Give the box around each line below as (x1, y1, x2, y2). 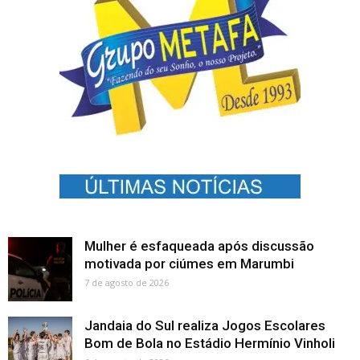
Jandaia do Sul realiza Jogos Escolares (84, 317, 325, 333)
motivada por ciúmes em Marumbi (84, 256, 294, 272)
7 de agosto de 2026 (84, 276, 169, 288)
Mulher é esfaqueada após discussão (84, 238, 314, 254)
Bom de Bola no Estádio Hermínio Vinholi (84, 335, 335, 351)
